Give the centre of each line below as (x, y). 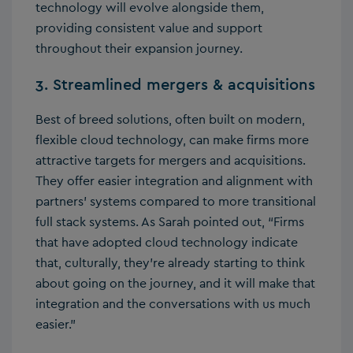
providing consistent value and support (149, 28)
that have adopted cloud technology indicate (167, 242)
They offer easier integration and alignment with (174, 180)
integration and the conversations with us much (173, 303)
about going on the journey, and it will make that (175, 283)
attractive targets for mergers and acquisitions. (171, 160)
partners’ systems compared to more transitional (176, 201)
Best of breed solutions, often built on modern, (170, 119)
